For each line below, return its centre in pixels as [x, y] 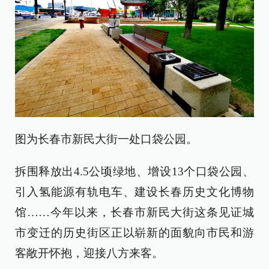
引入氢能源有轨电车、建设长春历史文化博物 [134, 192]
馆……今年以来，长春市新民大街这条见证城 [134, 212]
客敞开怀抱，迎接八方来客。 [89, 253]
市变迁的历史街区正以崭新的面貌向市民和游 [134, 232]
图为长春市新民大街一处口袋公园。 [106, 139]
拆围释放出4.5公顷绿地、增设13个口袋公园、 [134, 171]
